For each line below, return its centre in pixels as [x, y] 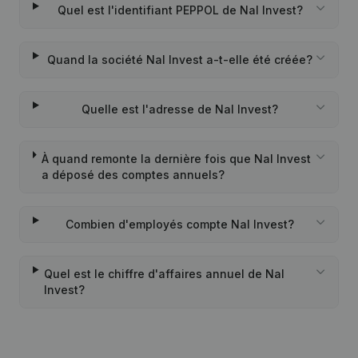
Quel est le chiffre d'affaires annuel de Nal [165, 274]
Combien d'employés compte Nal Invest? [180, 224]
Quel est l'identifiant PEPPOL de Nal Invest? [180, 10]
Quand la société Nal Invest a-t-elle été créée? [180, 60]
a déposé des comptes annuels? [133, 175]
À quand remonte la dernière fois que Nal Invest [177, 159]
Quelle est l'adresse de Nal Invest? [180, 109]
